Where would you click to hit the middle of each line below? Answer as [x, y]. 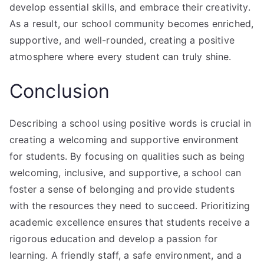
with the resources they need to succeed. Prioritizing [130, 205]
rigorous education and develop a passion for [114, 238]
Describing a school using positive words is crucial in [131, 123]
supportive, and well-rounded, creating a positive [122, 40]
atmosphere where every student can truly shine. [121, 56]
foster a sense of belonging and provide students [122, 189]
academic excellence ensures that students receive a [130, 222]
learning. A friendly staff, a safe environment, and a [126, 255]
